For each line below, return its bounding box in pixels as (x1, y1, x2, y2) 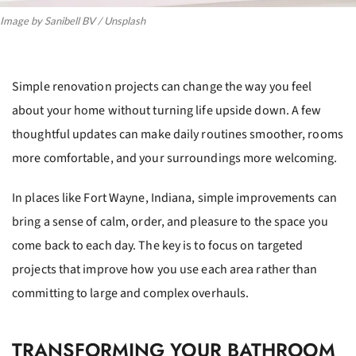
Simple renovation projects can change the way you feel (12, 78, 312, 95)
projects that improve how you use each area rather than (12, 261, 318, 278)
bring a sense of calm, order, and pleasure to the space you (12, 213, 328, 230)
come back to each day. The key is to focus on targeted (12, 237, 304, 254)
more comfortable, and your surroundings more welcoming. (12, 149, 338, 167)
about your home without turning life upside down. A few (12, 102, 322, 119)
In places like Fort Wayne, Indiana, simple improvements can (12, 189, 337, 207)
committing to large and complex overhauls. (12, 284, 250, 302)
